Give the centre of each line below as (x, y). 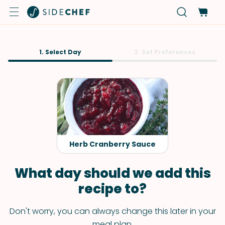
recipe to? (113, 189)
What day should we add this (113, 173)
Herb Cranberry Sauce (113, 144)
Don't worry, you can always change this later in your (113, 211)
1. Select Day (60, 52)
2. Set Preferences (165, 52)
